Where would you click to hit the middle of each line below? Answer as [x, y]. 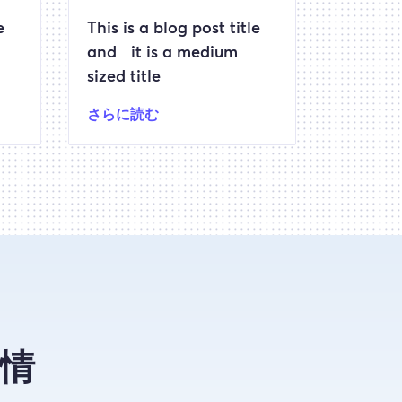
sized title [123, 77]
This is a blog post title [173, 29]
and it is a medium [162, 53]
